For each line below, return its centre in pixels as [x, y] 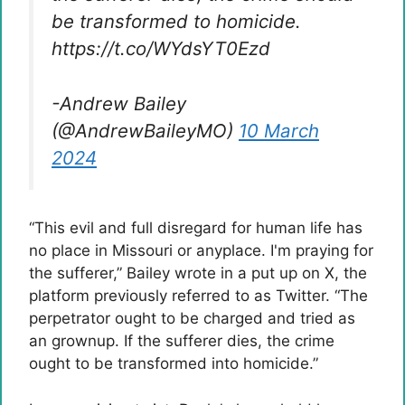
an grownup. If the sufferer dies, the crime [182, 341]
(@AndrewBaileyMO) [145, 130]
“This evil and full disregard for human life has [196, 228]
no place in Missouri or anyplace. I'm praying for [201, 251]
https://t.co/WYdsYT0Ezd [161, 48]
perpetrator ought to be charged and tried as [192, 319]
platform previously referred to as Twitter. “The [198, 296]
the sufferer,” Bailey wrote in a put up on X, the [198, 273]
